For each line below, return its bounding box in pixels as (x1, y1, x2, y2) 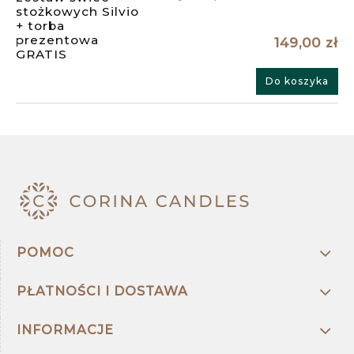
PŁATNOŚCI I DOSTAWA (17, 284, 188, 299)
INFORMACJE (17, 322, 114, 338)
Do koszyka (265, 74, 329, 87)
